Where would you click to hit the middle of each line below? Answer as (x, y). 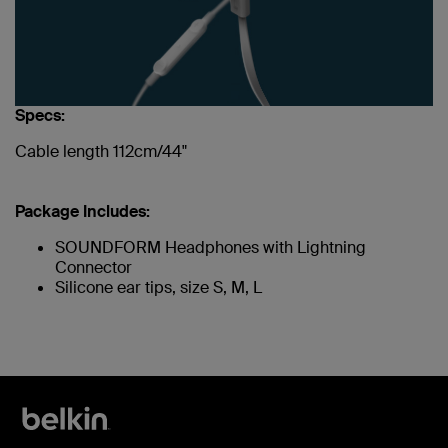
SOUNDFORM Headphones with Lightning (210, 247)
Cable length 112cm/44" (101, 151)
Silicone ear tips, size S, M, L (158, 287)
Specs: (40, 115)
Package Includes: (82, 211)
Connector (93, 267)
